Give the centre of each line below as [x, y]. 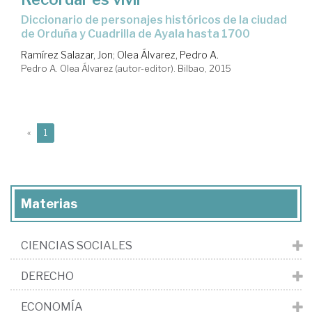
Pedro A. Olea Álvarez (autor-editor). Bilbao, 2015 [126, 68]
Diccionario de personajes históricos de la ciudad [25, 19]
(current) [64, 132]
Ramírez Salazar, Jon [67, 54]
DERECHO [47, 276]
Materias [49, 203]
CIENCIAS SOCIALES [77, 245]
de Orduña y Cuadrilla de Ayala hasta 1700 [135, 33]
